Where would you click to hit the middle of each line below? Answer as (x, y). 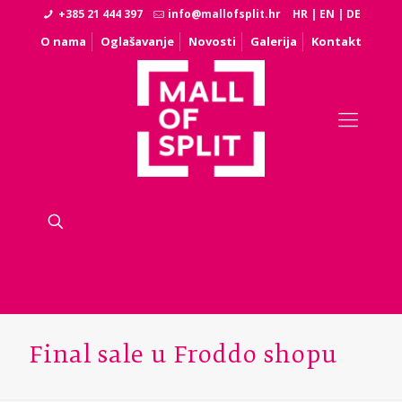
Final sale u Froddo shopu (184, 356)
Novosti (212, 41)
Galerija (274, 41)
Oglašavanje (137, 41)
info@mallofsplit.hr (225, 14)
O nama (63, 41)
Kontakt (336, 41)
